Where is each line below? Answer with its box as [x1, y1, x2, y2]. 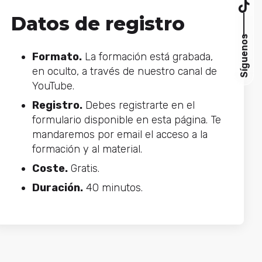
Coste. [32, 162, 68, 175]
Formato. [32, 50, 82, 64]
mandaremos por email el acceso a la [32, 128, 208, 142]
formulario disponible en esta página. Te [32, 113, 221, 127]
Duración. [32, 181, 83, 195]
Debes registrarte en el [82, 99, 195, 112]
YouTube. [32, 80, 74, 93]
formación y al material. [32, 143, 142, 156]
